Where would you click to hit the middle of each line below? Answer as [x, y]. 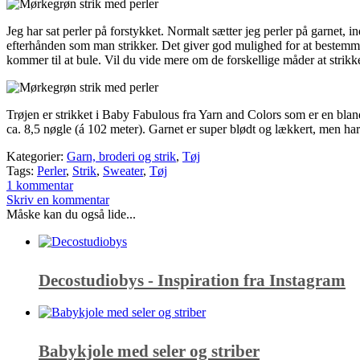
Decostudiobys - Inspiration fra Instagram [192, 281]
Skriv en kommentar [58, 199]
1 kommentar [40, 185]
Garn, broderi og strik [121, 156]
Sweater [123, 170]
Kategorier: [35, 156]
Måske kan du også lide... [71, 214]
